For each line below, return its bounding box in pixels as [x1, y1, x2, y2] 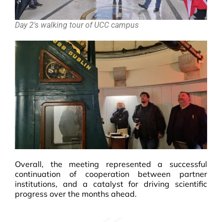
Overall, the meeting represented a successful [15, 159, 207, 169]
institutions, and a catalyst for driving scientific [15, 178, 207, 189]
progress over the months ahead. [15, 188, 137, 199]
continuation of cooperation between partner [15, 168, 207, 179]
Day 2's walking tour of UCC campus [15, 20, 139, 30]
